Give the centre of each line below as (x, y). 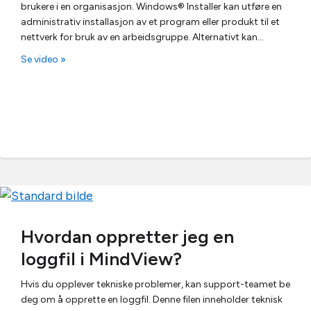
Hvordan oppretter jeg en (127, 236)
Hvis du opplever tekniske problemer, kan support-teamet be (155, 284)
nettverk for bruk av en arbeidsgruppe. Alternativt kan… (142, 37)
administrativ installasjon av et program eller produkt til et (150, 22)
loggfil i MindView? (101, 259)
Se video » (43, 59)
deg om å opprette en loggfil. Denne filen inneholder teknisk (152, 299)
